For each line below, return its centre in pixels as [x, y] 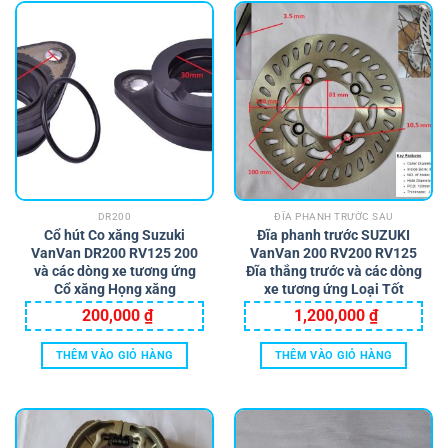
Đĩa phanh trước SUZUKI [333, 234]
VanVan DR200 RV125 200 [114, 252]
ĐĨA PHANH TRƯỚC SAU [333, 217]
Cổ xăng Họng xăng [114, 288]
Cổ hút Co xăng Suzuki [114, 234]
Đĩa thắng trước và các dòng [333, 270]
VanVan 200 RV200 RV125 [333, 252]
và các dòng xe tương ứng [114, 270]
